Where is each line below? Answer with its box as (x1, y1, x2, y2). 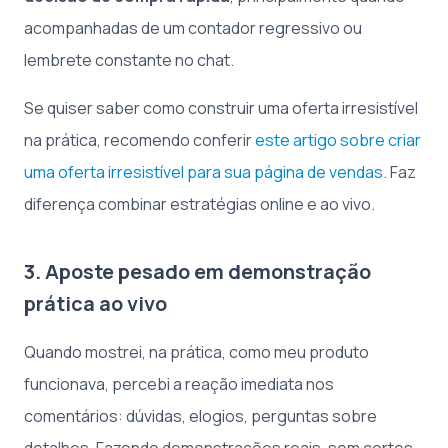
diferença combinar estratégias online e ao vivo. (24, 193, 375, 215)
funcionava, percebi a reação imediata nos (24, 373, 334, 395)
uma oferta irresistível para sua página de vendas (24, 161, 383, 183)
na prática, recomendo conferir (24, 129, 255, 151)
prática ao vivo (24, 290, 167, 317)
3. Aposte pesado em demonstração (24, 258, 371, 285)
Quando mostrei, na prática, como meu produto (24, 341, 369, 363)
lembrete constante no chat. (24, 49, 234, 71)
